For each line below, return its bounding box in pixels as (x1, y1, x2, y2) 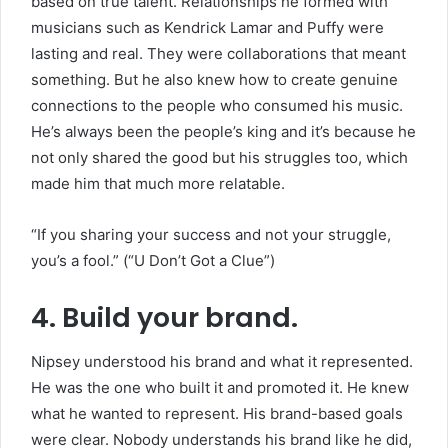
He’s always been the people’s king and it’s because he (31, 121, 416, 141)
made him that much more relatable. (31, 173, 285, 193)
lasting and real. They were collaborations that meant (31, 43, 406, 63)
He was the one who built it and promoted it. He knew (31, 378, 409, 398)
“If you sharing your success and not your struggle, (31, 224, 391, 244)
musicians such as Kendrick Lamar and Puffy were (31, 17, 384, 37)
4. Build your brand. (31, 298, 298, 336)
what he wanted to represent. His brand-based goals (31, 404, 403, 424)
